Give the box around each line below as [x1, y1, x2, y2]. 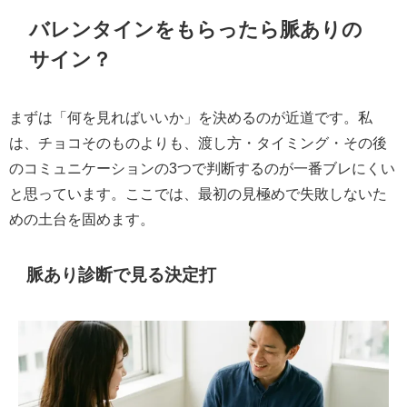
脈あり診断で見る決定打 [26, 265, 217, 283]
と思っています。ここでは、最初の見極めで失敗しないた [9, 186, 387, 202]
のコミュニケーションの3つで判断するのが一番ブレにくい [9, 161, 395, 176]
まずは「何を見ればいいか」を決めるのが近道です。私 [9, 110, 372, 125]
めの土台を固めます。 [9, 212, 154, 227]
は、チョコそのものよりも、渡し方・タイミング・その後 [9, 135, 387, 151]
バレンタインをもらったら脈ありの [29, 18, 363, 39]
